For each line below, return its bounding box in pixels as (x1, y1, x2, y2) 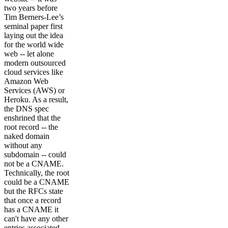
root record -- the (4, 123, 58, 132)
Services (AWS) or (4, 86, 65, 95)
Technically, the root (4, 168, 69, 178)
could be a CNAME (4, 178, 69, 187)
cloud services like (4, 68, 63, 77)
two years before (4, 4, 58, 13)
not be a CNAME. (4, 159, 64, 168)
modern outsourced (4, 59, 66, 68)
